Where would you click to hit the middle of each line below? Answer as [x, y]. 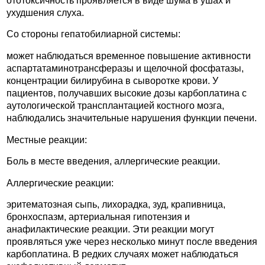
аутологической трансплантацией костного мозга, [115, 105]
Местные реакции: [47, 140]
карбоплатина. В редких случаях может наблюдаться [122, 254]
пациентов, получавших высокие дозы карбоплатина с [127, 93]
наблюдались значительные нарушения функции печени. [132, 118]
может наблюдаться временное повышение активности [129, 56]
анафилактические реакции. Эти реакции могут [110, 230]
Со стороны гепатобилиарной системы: [93, 34]
